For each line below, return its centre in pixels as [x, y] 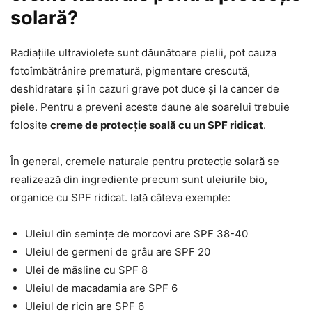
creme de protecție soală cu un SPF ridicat [157, 125]
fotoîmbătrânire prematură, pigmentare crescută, [130, 70]
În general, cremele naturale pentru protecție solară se [145, 161]
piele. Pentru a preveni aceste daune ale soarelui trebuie [150, 107]
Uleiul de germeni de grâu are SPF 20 [118, 251]
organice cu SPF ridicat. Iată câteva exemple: [120, 197]
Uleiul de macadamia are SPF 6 [101, 288]
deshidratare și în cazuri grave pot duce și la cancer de [145, 88]
